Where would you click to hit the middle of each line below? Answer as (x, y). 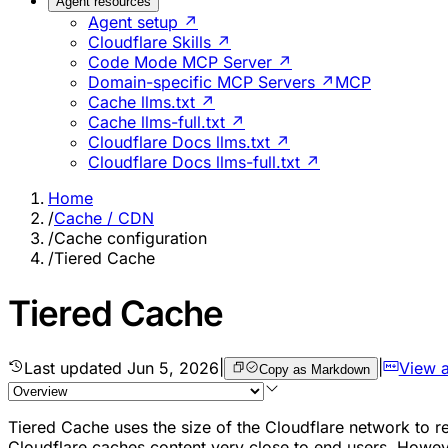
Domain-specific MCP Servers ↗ (211, 82)
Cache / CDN (104, 218)
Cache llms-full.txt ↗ (166, 122)
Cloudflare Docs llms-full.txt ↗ (204, 162)
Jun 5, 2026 (173, 367)
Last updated (75, 367)
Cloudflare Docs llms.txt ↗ (189, 142)
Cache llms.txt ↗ (151, 102)
